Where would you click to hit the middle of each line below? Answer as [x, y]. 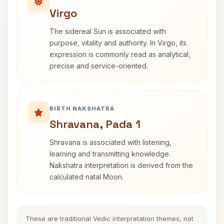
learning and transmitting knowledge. [110, 154]
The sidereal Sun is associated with [108, 31]
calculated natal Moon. [86, 177]
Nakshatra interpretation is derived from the [121, 165]
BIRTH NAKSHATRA [82, 108]
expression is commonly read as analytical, [120, 54]
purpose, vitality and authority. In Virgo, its [118, 43]
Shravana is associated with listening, [110, 142]
